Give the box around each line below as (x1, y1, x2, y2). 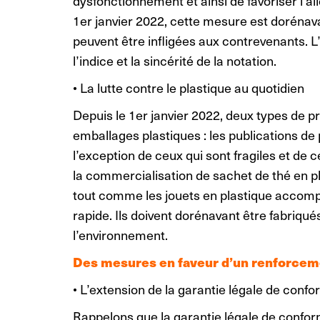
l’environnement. (73, 225, 168, 244)
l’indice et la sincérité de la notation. (73, 51, 276, 69)
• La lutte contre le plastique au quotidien (73, 78, 304, 96)
